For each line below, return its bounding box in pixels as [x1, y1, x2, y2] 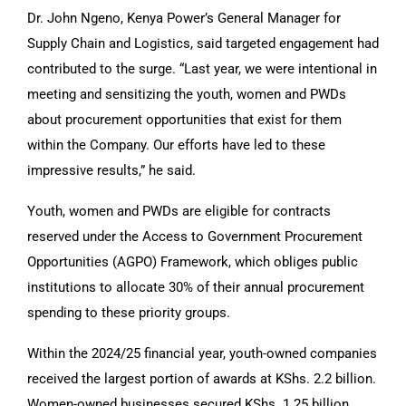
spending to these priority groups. [27, 304, 230, 321]
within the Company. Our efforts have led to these [27, 136, 325, 153]
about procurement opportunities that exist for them [27, 111, 342, 128]
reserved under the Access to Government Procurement [27, 227, 362, 245]
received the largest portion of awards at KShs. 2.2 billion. [27, 370, 376, 387]
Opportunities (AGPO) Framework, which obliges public [27, 253, 358, 270]
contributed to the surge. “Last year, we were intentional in [27, 60, 377, 77]
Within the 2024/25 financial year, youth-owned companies [27, 344, 377, 362]
